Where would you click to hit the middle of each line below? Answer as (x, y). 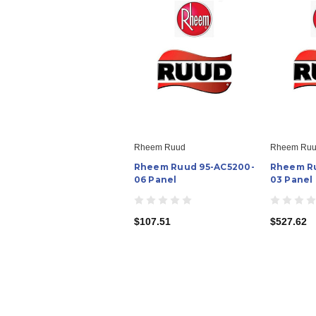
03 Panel (291, 179)
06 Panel (155, 179)
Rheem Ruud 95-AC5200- (194, 166)
